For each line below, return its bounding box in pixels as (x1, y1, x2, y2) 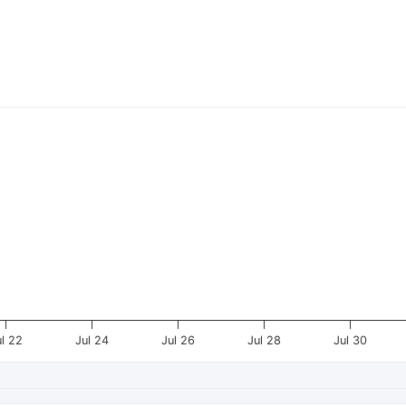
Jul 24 (74, 333, 109, 347)
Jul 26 (160, 333, 195, 347)
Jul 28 (247, 333, 282, 347)
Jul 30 (333, 333, 368, 347)
